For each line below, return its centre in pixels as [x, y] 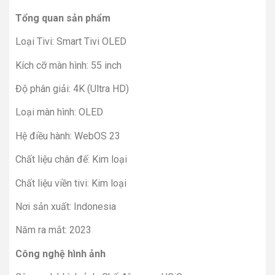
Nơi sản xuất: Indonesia [66, 207]
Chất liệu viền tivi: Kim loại [71, 183]
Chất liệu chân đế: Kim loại [71, 160]
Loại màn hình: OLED [59, 112]
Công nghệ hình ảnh [60, 254]
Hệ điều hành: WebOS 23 [68, 136]
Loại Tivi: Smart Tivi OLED [71, 42]
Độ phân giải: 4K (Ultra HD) [72, 89]
